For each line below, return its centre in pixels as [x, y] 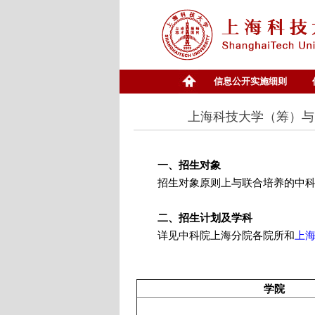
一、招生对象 [179, 165]
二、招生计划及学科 [205, 218]
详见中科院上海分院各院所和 [216, 236]
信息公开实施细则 [251, 82]
